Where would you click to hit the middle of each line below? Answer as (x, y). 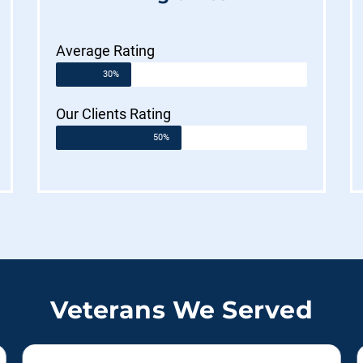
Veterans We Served (181, 310)
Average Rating (106, 51)
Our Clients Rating (114, 114)
